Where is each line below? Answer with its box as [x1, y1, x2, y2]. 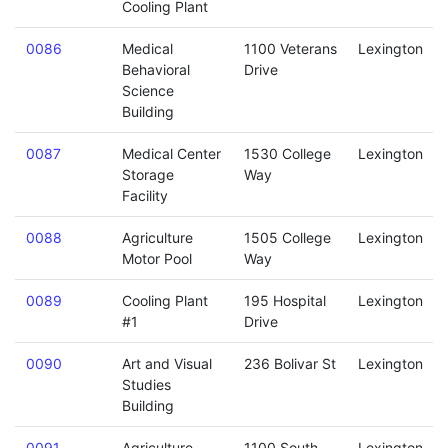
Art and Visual [121, 355, 212, 372]
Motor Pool [121, 250, 192, 267]
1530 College [243, 145, 331, 162]
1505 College [243, 229, 331, 246]
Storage [121, 166, 174, 183]
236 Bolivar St [243, 355, 336, 372]
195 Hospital [243, 292, 326, 309]
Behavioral [121, 61, 190, 78]
